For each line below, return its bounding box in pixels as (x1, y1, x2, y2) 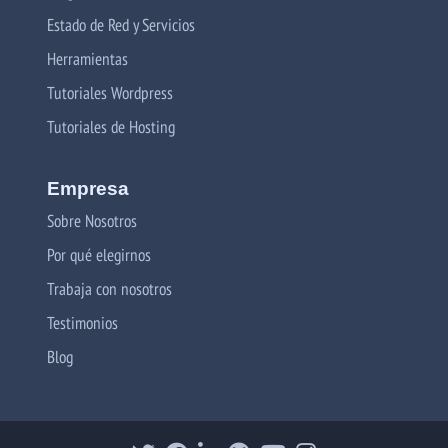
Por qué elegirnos (47, 242, 151, 266)
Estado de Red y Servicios (47, 12, 195, 36)
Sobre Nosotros (47, 208, 137, 232)
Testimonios (47, 310, 118, 334)
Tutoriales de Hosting (47, 114, 175, 138)
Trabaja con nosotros (47, 276, 172, 300)
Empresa (47, 177, 129, 199)
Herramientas (47, 46, 128, 70)
